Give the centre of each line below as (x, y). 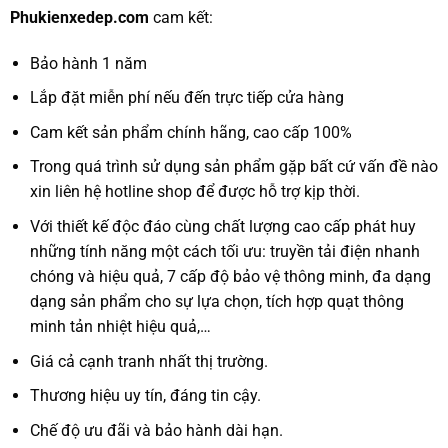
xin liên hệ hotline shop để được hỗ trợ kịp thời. (195, 192)
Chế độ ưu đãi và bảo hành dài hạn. (157, 430)
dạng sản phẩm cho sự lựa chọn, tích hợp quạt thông (217, 301)
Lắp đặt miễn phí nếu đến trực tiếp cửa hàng (187, 98)
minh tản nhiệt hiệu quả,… (121, 326)
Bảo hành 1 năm (89, 63)
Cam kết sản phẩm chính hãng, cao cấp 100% (191, 132)
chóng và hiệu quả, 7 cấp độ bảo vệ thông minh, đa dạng (231, 276)
